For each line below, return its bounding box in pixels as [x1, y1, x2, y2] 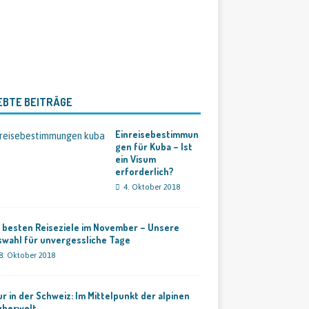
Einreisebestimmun [114, 128, 199, 140]
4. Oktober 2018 [123, 183, 180, 191]
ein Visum [114, 153, 156, 165]
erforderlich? [114, 166, 174, 177]
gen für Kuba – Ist [114, 141, 192, 152]
